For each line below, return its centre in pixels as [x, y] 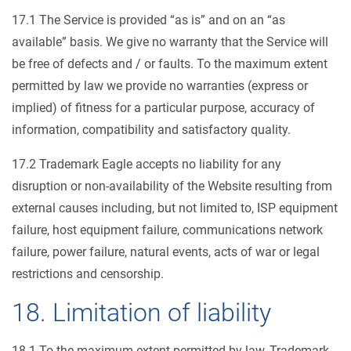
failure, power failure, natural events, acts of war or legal [166, 252]
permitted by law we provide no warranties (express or [160, 86]
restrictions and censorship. [88, 274]
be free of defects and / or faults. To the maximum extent [170, 64]
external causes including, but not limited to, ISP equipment [175, 208]
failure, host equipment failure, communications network [167, 230]
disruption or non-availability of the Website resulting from [172, 186]
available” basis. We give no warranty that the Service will [170, 42]
